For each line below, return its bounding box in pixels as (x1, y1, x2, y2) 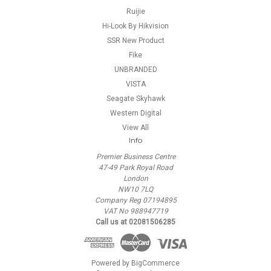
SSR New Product (106, 36, 165, 45)
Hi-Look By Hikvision (102, 21, 169, 30)
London (123, 174, 148, 183)
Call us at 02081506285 (96, 217, 175, 226)
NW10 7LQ (118, 184, 153, 194)
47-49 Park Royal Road (98, 163, 173, 172)
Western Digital (109, 108, 162, 117)
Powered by (91, 258, 131, 267)
